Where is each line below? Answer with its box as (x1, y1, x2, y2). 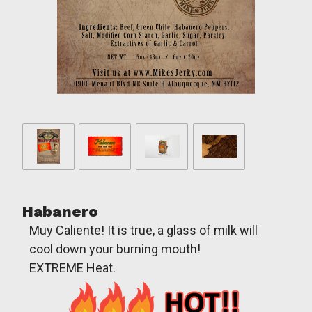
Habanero (22, 202, 99, 220)
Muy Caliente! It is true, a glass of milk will (29, 222, 258, 237)
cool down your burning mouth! (29, 241, 201, 256)
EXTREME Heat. (29, 260, 116, 275)
